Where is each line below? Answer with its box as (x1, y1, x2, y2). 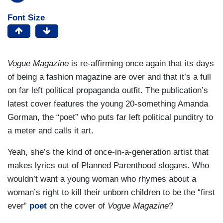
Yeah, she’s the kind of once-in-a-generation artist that (7, 147, 209, 157)
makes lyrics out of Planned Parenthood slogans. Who (7, 160, 209, 170)
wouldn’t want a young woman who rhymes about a (7, 174, 196, 184)
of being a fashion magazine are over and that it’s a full (7, 72, 211, 82)
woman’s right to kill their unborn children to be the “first (7, 187, 215, 197)
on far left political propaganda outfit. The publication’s (7, 85, 208, 95)
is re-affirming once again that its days (69, 58, 214, 68)
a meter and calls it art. (7, 125, 94, 135)
